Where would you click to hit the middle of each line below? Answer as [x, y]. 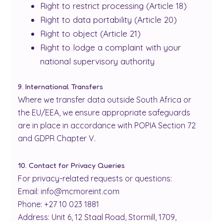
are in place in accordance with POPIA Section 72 [107, 125]
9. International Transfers [60, 86]
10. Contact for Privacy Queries [71, 165]
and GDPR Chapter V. [57, 138]
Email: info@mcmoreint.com [69, 191]
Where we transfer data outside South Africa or [105, 99]
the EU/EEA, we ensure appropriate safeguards [104, 112]
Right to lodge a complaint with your [111, 47]
